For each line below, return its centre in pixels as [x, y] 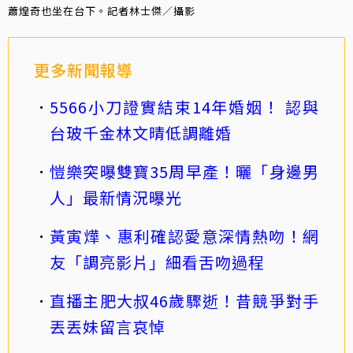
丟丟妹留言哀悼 [108, 326]
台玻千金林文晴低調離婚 [141, 132]
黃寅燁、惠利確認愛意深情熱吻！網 [184, 236]
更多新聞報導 [84, 69]
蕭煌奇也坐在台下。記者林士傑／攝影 [102, 10]
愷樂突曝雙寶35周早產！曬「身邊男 [184, 171]
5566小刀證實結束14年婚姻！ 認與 [184, 106]
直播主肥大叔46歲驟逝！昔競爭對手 [184, 300]
